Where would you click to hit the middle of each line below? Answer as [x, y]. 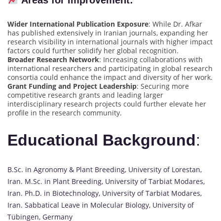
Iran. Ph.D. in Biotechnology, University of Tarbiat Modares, [105, 193]
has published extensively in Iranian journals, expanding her [108, 33]
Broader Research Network [53, 59]
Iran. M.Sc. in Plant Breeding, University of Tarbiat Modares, [106, 181]
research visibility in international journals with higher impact [110, 41]
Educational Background [102, 140]
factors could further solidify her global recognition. [93, 50]
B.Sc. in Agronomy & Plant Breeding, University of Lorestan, [105, 169]
